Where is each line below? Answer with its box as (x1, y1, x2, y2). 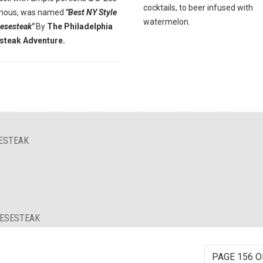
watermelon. (143, 16, 190, 26)
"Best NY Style (65, 7, 117, 17)
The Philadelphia (45, 21, 113, 31)
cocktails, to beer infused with (143, 2, 253, 12)
